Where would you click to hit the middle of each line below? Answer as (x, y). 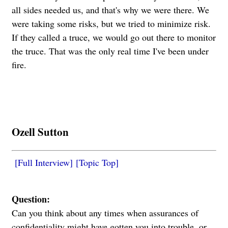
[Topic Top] (97, 162)
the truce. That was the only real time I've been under (110, 51)
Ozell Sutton (40, 131)
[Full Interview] (44, 162)
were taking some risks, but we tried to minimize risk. (111, 23)
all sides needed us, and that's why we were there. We (110, 9)
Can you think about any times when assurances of (105, 212)
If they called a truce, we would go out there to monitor (114, 37)
